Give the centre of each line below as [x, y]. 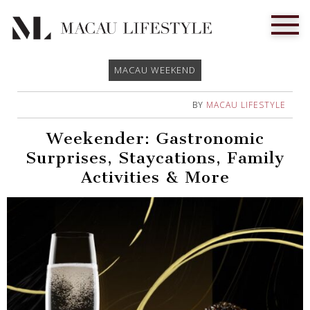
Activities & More [155, 177]
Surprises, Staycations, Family [155, 158]
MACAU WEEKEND [155, 70]
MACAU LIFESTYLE [246, 105]
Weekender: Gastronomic [155, 139]
